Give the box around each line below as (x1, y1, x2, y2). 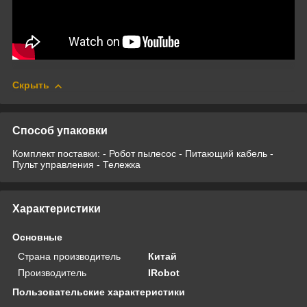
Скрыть (12, 79, 49, 91)
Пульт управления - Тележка (12, 158, 140, 170)
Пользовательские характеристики (12, 286, 185, 297)
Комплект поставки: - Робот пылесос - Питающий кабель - (12, 147, 273, 159)
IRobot (148, 267, 180, 278)
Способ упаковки (12, 124, 108, 136)
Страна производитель (18, 250, 121, 262)
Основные (12, 231, 62, 243)
